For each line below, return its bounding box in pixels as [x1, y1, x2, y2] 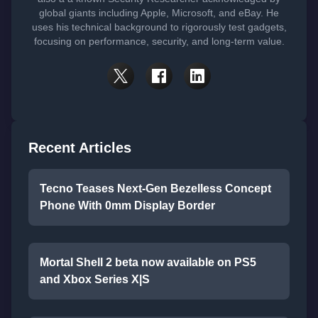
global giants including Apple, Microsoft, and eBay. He [39, 6, 279, 18]
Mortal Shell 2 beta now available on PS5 [40, 256, 256, 268]
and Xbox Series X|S [40, 273, 150, 285]
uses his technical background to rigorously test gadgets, [31, 21, 287, 33]
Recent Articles [28, 139, 131, 155]
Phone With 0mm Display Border [40, 199, 215, 212]
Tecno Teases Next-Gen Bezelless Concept [40, 182, 271, 194]
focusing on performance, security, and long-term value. [33, 35, 285, 47]
